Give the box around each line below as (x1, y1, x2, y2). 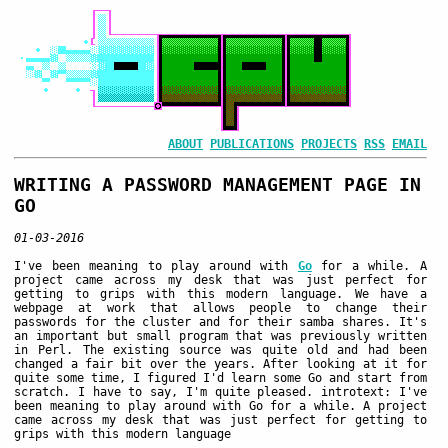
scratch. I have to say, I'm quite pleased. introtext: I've (14, 384, 427, 399)
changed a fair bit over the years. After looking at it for (14, 356, 427, 371)
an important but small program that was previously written (14, 328, 427, 343)
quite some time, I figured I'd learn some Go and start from (14, 370, 427, 385)
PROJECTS (301, 137, 357, 151)
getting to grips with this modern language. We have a (14, 286, 427, 301)
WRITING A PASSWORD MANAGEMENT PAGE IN (14, 173, 421, 195)
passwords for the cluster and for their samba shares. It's (14, 314, 427, 329)
